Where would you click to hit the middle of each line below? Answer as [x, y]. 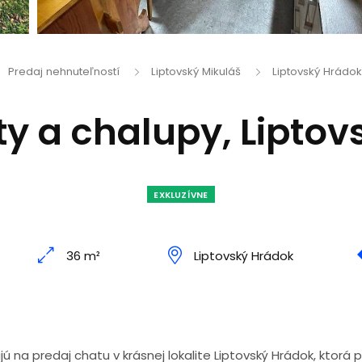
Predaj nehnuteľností [63, 72]
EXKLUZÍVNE [181, 195]
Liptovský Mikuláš [196, 72]
